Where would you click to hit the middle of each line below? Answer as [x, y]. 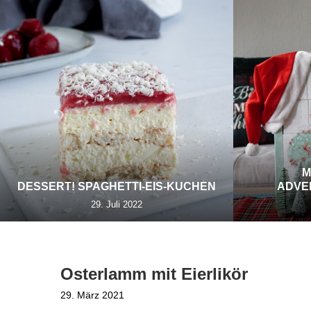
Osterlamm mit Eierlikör [154, 274]
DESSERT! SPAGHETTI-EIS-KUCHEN [117, 186]
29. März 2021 [92, 295]
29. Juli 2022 [117, 204]
